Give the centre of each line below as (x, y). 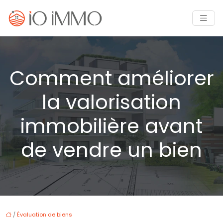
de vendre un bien (111, 150)
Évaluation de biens (45, 215)
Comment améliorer (111, 78)
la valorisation (111, 102)
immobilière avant (111, 126)
